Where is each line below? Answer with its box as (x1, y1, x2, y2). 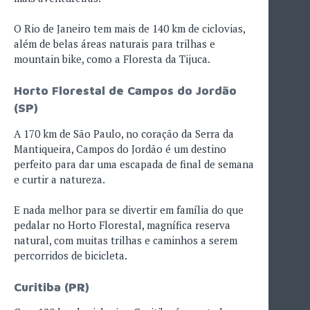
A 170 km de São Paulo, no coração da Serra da (14, 126, 234, 140)
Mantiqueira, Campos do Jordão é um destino (14, 141, 226, 156)
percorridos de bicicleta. (14, 248, 127, 263)
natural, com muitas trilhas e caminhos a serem (14, 233, 237, 248)
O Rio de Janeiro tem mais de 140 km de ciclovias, (14, 21, 245, 36)
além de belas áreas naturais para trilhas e (14, 37, 215, 51)
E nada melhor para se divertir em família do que (14, 203, 244, 217)
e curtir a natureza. (14, 172, 105, 186)
